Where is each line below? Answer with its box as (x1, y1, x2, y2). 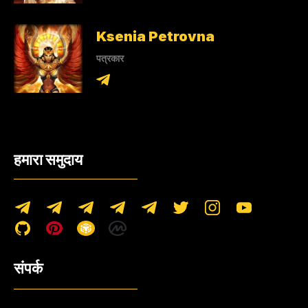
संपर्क (14, 259, 43, 278)
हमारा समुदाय (14, 151, 82, 169)
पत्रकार (96, 52, 124, 64)
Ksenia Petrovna (96, 27, 214, 45)
